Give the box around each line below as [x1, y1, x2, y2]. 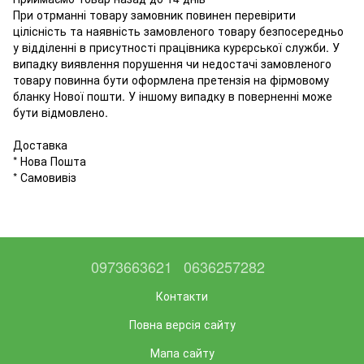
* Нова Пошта [13, 153, 86, 169]
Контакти [156, 288, 208, 304]
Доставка [13, 136, 67, 153]
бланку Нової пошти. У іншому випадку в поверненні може [13, 88, 332, 104]
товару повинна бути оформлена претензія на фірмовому [13, 71, 329, 88]
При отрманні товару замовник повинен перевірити [13, 6, 296, 23]
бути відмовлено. [13, 104, 108, 120]
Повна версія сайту [128, 316, 236, 332]
